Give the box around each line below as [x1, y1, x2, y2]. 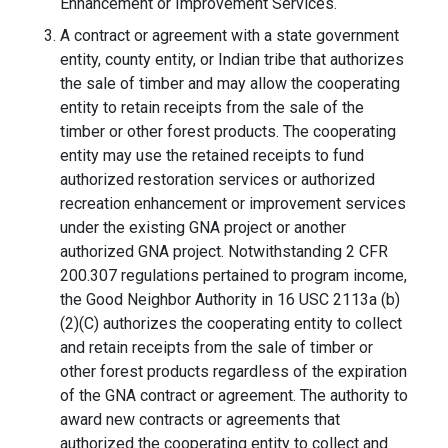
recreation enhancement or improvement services [60, 194, 406, 214]
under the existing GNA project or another [60, 218, 346, 238]
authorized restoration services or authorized [60, 170, 375, 190]
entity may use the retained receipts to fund [60, 146, 364, 166]
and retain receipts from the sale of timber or [60, 338, 373, 358]
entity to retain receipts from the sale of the [60, 98, 364, 118]
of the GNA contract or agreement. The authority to [60, 386, 408, 406]
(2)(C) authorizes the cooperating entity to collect [60, 314, 402, 334]
